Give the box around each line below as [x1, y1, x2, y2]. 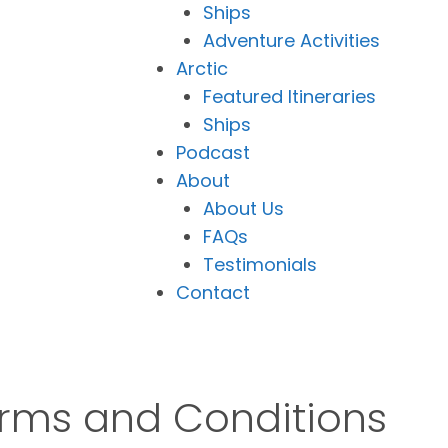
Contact [176, 280, 250, 305]
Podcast [176, 140, 250, 165]
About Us [203, 196, 284, 221]
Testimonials [203, 252, 317, 277]
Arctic [176, 56, 228, 81]
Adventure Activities [203, 28, 380, 53]
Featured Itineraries [203, 84, 376, 109]
